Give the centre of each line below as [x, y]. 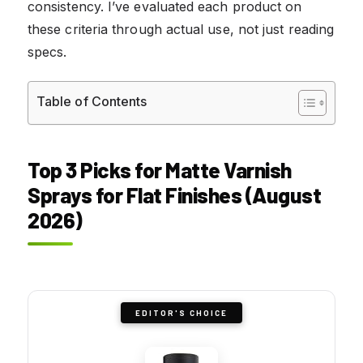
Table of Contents [92, 101]
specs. [47, 51]
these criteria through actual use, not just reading [181, 29]
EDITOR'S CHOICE [181, 312]
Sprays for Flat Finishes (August [174, 194]
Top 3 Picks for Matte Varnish [160, 169]
